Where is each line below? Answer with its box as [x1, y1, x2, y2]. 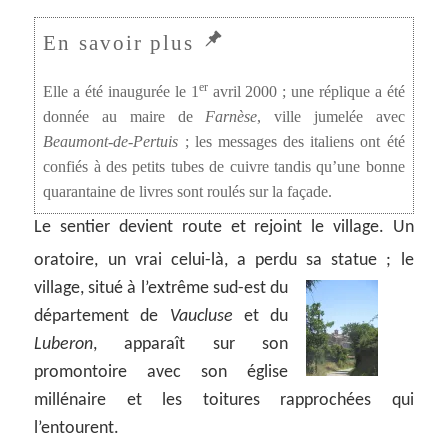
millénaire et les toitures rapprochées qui [34, 391, 414, 411]
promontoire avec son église [34, 363, 288, 383]
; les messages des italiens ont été [178, 133, 405, 152]
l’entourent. [34, 419, 120, 439]
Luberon [34, 335, 94, 355]
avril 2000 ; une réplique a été [207, 83, 405, 102]
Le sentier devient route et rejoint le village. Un [34, 218, 414, 238]
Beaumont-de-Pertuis [43, 133, 179, 152]
